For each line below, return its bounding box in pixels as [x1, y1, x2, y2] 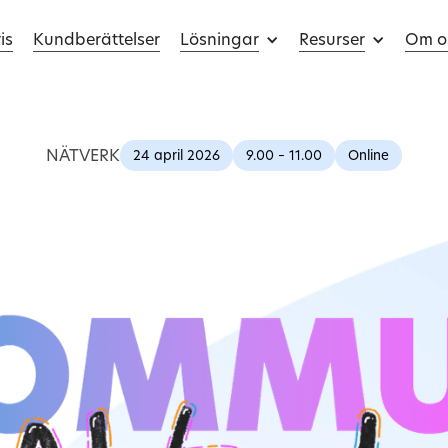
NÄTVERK [46, 143, 120, 167]
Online [348, 146, 389, 165]
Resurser [299, 27, 365, 51]
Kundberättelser [33, 27, 160, 51]
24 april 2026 [133, 146, 220, 165]
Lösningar [180, 27, 259, 51]
